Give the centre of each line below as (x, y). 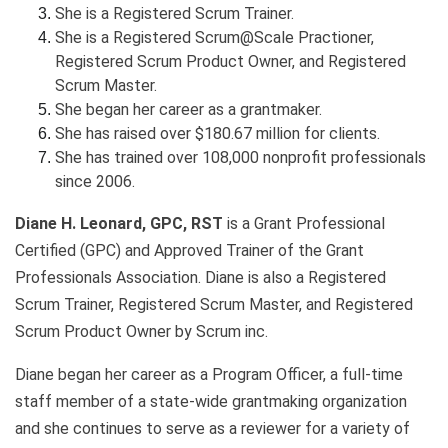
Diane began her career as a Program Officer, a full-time (209, 374)
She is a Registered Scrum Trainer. (174, 13)
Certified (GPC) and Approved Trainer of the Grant (189, 250)
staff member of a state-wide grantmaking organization (211, 401)
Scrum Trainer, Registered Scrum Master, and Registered (214, 304)
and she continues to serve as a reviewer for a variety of (212, 428)
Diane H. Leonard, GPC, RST (119, 223)
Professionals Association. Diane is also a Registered (200, 277)
